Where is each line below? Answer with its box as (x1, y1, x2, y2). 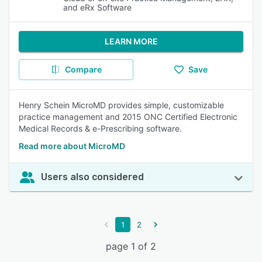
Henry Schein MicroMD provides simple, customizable (19, 100, 224, 110)
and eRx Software (63, 2, 132, 12)
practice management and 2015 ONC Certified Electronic (19, 112, 237, 122)
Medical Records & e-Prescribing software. (19, 123, 182, 133)
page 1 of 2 (106, 240, 156, 252)
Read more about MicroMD (19, 141, 125, 151)
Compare (64, 64, 102, 74)
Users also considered (41, 171, 144, 182)
